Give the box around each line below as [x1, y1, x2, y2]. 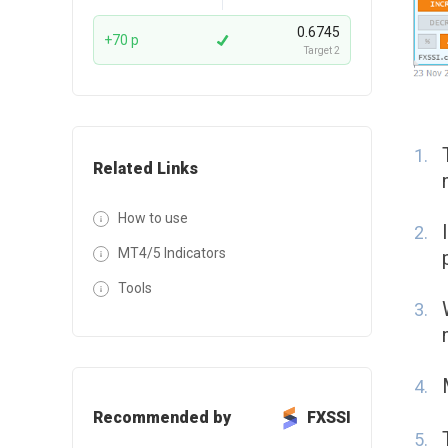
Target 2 [304, 44, 340, 56]
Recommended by [93, 407, 231, 427]
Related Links [93, 158, 198, 178]
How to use [118, 209, 188, 226]
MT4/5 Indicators [118, 244, 226, 261]
